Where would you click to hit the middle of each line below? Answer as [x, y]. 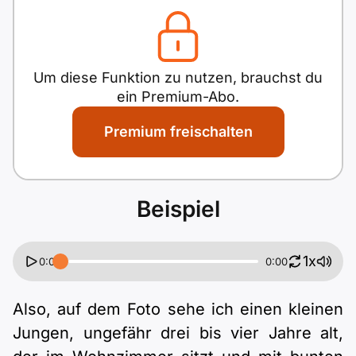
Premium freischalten [178, 132]
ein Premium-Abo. [178, 97]
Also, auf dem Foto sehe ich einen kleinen [178, 309]
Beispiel [178, 209]
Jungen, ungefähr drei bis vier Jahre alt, [178, 333]
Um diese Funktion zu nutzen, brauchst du [178, 77]
